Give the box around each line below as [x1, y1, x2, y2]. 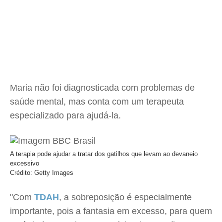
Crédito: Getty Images [10, 169, 73, 176]
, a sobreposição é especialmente [59, 192, 192, 202]
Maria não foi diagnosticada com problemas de [10, 83, 195, 93]
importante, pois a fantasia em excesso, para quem [10, 206, 212, 216]
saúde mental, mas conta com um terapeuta [10, 97, 184, 107]
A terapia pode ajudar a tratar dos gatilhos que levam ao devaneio [10, 150, 198, 158]
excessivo [10, 160, 39, 167]
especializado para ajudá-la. [10, 111, 121, 120]
